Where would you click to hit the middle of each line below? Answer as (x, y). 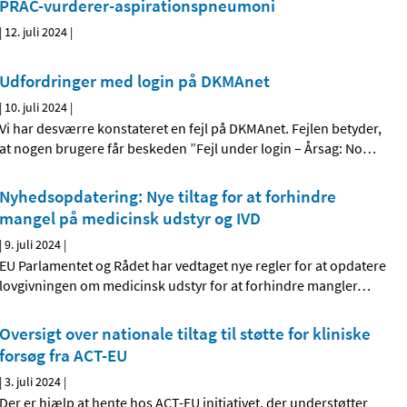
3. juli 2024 (33, 382)
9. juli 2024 (33, 245)
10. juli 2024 (36, 108)
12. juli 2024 (36, 32)
